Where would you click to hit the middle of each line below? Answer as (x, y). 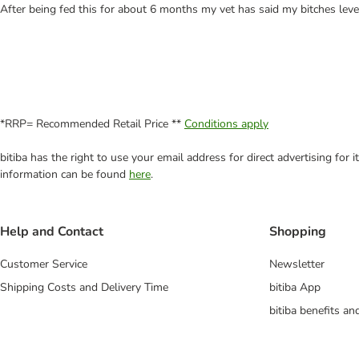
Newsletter (297, 264)
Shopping (298, 232)
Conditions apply (226, 124)
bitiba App (295, 288)
